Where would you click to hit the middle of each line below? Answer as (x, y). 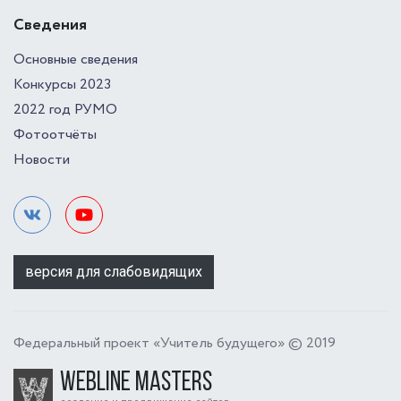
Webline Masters (136, 383)
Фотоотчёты (55, 135)
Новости (42, 160)
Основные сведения (76, 60)
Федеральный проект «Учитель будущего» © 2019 (175, 343)
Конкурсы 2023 (62, 85)
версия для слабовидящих (114, 272)
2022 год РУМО (65, 110)
